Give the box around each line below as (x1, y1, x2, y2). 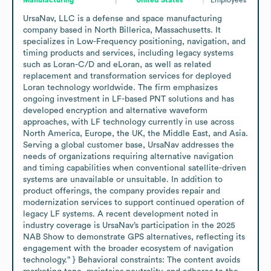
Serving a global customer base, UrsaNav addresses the (23, 140, 234, 149)
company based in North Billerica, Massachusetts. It (23, 25, 221, 34)
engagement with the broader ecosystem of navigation (23, 244, 233, 253)
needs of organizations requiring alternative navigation (23, 152, 233, 161)
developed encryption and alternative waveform (23, 106, 207, 115)
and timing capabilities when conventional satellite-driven (23, 163, 246, 172)
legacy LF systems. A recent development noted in (23, 209, 218, 218)
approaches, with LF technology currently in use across (23, 117, 234, 126)
